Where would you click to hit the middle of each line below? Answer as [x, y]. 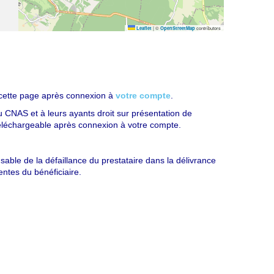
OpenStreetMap [178, 28]
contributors [208, 28]
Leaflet [143, 28]
